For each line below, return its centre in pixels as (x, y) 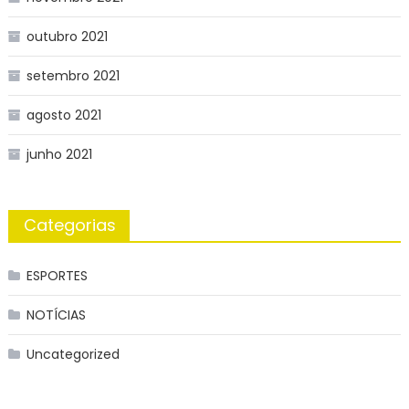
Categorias (69, 225)
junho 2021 (59, 155)
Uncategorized (73, 355)
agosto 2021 (63, 115)
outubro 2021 (67, 37)
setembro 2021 (73, 76)
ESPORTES (57, 276)
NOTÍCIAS (56, 315)
